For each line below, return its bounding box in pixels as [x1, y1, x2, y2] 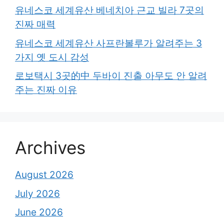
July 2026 [15, 187, 60, 199]
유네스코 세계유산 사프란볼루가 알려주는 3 [15, 37, 202, 49]
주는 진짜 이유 [15, 84, 77, 96]
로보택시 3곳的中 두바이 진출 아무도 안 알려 [15, 70, 207, 82]
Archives [15, 137, 85, 158]
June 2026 [15, 206, 63, 218]
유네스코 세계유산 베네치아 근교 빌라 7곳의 [15, 4, 204, 16]
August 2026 [15, 169, 73, 181]
